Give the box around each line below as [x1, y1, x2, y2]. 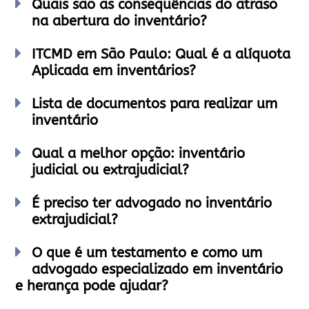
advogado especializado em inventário [32, 261, 283, 277]
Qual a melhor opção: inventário [32, 146, 245, 161]
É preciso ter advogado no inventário [32, 195, 272, 211]
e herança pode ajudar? [15, 278, 168, 294]
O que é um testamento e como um [32, 245, 262, 261]
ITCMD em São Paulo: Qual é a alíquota [32, 46, 290, 62]
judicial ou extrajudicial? [32, 162, 189, 178]
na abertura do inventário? [32, 13, 207, 29]
